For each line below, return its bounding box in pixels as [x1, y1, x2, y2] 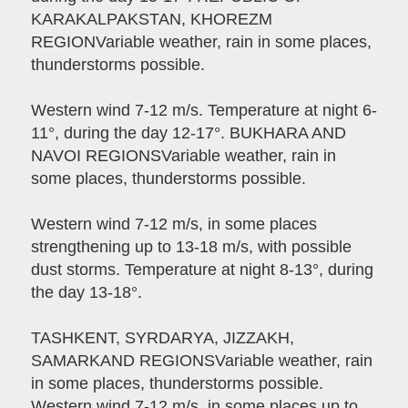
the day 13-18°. [30, 283, 142, 302]
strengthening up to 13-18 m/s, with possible [30, 238, 352, 257]
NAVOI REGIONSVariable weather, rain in [30, 147, 336, 166]
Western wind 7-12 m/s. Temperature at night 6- [30, 101, 377, 120]
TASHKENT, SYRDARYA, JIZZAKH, [30, 329, 294, 348]
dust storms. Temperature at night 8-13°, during [30, 260, 373, 280]
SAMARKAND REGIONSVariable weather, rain [30, 352, 372, 371]
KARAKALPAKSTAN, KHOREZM [30, 10, 272, 29]
